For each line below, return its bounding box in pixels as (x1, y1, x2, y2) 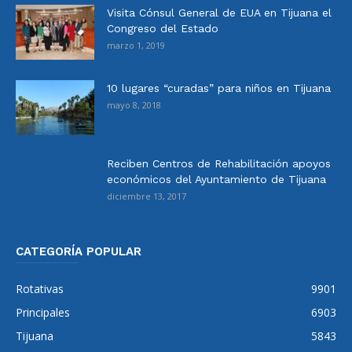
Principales (16, 304, 70, 320)
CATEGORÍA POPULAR (16, 244, 141, 258)
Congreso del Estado (107, 21, 218, 35)
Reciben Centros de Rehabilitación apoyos (107, 156, 331, 170)
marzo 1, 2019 (107, 38, 165, 51)
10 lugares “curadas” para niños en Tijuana (107, 81, 331, 94)
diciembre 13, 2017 (107, 189, 186, 202)
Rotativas (16, 280, 64, 296)
